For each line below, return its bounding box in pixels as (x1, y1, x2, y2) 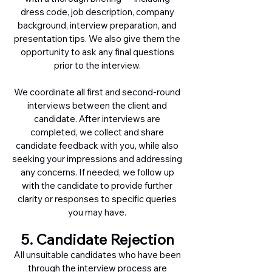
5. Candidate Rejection (20, 230, 174, 248)
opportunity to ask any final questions (20, 46, 174, 58)
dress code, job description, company (20, 6, 174, 18)
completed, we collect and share (30, 126, 164, 138)
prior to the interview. (53, 59, 141, 71)
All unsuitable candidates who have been (13, 249, 181, 260)
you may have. (68, 206, 126, 218)
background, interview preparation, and (18, 19, 177, 31)
